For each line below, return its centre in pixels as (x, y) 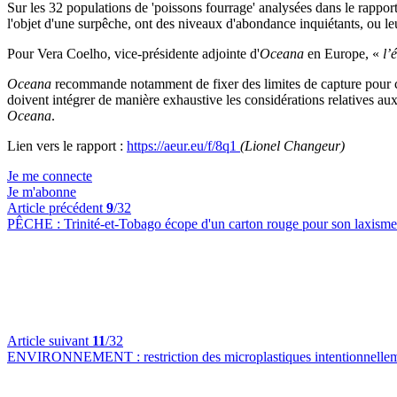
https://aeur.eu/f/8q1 (183, 146)
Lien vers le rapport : (67, 146)
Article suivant (50, 341)
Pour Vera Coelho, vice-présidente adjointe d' (133, 54)
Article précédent (57, 208)
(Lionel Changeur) (292, 146)
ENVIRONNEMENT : (75, 357)
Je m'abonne (42, 192)
